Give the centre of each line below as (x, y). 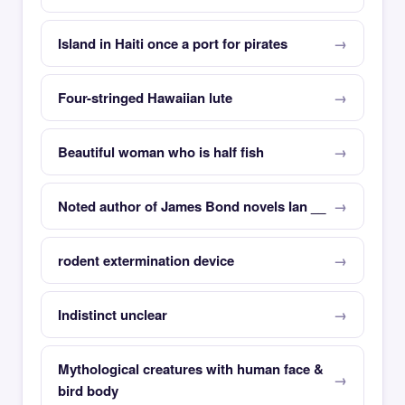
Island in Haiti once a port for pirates (173, 43)
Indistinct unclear (113, 315)
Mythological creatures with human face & (191, 369)
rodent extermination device (146, 260)
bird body (88, 391)
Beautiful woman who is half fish (161, 152)
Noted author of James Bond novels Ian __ (192, 206)
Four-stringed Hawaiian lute (145, 98)
